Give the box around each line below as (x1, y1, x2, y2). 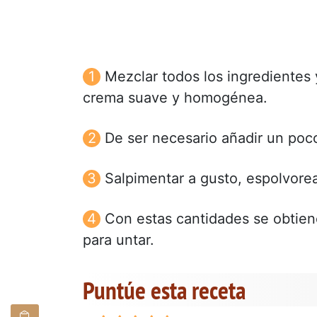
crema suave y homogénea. (83, 88, 267, 106)
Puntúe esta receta (83, 273, 246, 306)
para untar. (83, 231, 154, 248)
